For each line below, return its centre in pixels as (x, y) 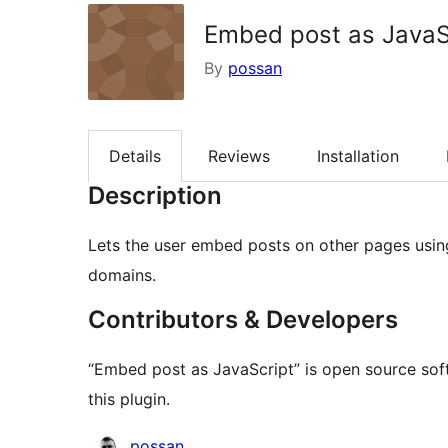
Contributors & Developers (243, 320)
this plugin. (129, 399)
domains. (122, 275)
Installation (358, 156)
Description (155, 196)
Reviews (239, 156)
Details (135, 156)
